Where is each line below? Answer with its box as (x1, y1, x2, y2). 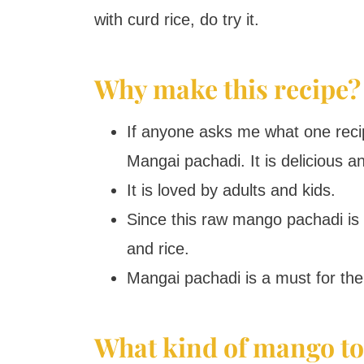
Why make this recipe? (93, 71, 361, 106)
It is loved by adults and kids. (126, 181, 336, 199)
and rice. (126, 240, 189, 258)
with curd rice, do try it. (93, 11, 259, 28)
